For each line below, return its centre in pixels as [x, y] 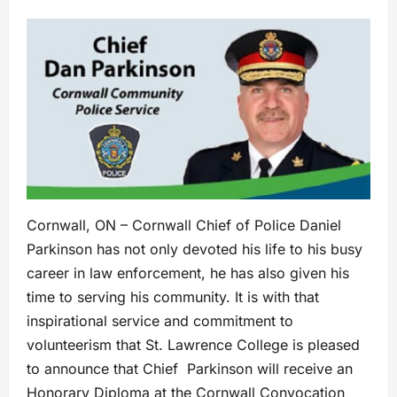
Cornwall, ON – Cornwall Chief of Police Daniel [184, 226]
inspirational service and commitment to [160, 321]
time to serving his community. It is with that [173, 297]
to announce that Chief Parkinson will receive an [190, 369]
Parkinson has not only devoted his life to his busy [195, 249]
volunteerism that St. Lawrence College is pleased [193, 345]
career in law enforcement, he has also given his [188, 273]
